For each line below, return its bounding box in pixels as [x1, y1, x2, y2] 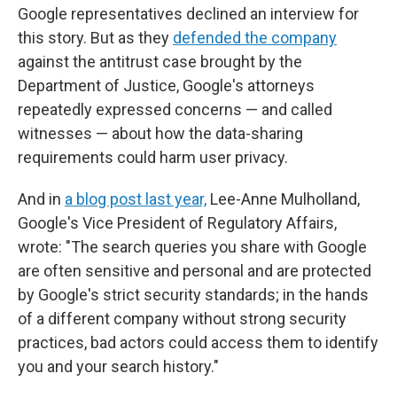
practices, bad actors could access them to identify [18, 333, 378, 353]
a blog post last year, [65, 190, 206, 209]
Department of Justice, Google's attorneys [18, 76, 315, 96]
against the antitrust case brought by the [18, 52, 302, 72]
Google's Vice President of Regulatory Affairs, [18, 214, 337, 233]
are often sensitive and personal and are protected [18, 261, 371, 281]
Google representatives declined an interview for [18, 4, 359, 24]
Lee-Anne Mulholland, [206, 190, 360, 209]
